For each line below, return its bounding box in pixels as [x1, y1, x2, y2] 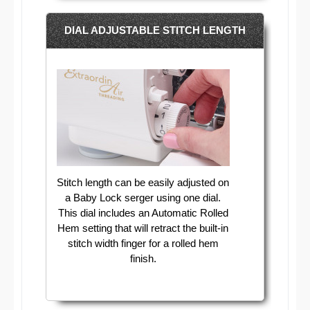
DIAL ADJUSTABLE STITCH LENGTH [64, 24, 246, 37]
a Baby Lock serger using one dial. [65, 191, 221, 203]
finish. [129, 252, 156, 264]
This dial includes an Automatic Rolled [57, 206, 228, 219]
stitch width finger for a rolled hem [67, 237, 219, 249]
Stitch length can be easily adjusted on [57, 176, 230, 188]
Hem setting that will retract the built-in [57, 221, 229, 234]
